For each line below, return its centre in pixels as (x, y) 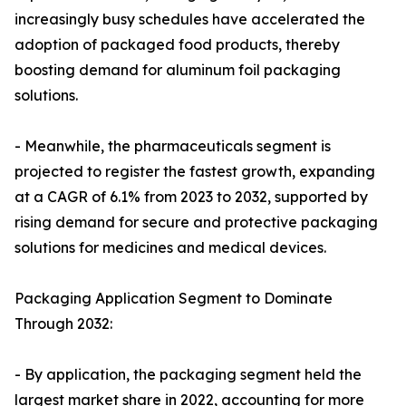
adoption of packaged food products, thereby (177, 45)
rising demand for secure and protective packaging (196, 222)
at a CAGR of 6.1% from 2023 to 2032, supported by (191, 197)
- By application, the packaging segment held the (188, 375)
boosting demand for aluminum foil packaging (178, 70)
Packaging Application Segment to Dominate (174, 299)
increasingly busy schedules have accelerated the (190, 19)
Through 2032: (63, 324)
